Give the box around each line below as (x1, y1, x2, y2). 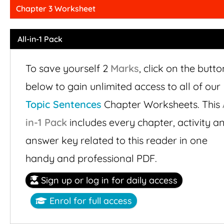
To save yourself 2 (25, 62, 110, 75)
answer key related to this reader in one (25, 134, 207, 147)
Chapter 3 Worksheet (16, 3, 95, 14)
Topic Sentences (25, 98, 101, 111)
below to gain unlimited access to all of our (25, 80, 220, 93)
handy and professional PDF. (25, 152, 157, 165)
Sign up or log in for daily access (41, 174, 177, 186)
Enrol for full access (49, 195, 132, 207)
